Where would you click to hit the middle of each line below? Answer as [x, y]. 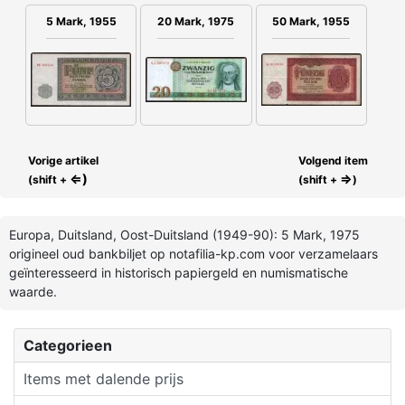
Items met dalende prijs [104, 378]
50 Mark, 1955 [311, 22]
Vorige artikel [62, 160]
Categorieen [68, 345]
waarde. [33, 291]
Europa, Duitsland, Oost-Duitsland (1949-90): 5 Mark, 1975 [184, 234]
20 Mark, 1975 [196, 22]
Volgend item [333, 160]
